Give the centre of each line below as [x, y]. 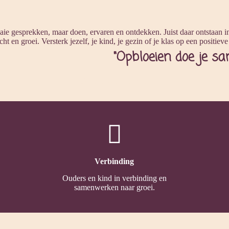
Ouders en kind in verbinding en [114, 178]
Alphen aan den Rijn [114, 81]
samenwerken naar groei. [114, 187]
